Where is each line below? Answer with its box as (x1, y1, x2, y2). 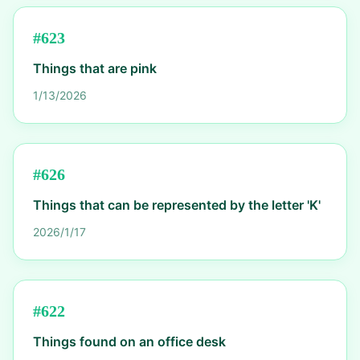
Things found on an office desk (33, 333, 226, 350)
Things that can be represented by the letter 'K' (33, 197, 321, 213)
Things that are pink (33, 60, 157, 76)
